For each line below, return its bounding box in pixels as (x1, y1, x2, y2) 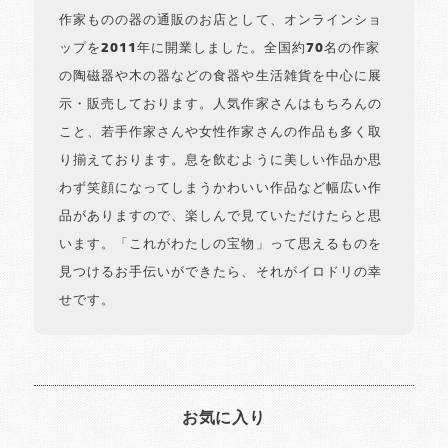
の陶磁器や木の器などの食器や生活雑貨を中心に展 (59, 70, 382, 84)
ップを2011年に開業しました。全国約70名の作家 (59, 42, 380, 56)
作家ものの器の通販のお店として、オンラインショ (59, 14, 382, 28)
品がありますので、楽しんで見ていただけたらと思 (59, 210, 382, 224)
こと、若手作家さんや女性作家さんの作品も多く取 (59, 126, 382, 140)
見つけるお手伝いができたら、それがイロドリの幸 (59, 266, 382, 280)
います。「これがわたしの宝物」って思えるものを (59, 238, 382, 252)
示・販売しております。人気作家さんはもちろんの (59, 98, 382, 112)
